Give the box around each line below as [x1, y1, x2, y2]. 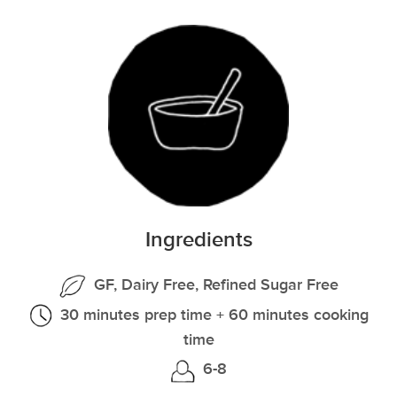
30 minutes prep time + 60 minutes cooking [55, 305, 369, 324]
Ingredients [144, 226, 253, 253]
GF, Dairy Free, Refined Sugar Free [90, 275, 339, 294]
